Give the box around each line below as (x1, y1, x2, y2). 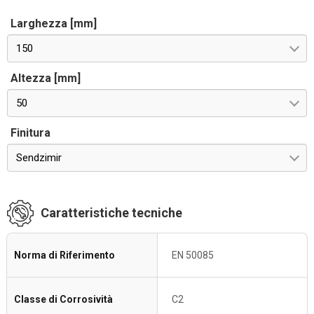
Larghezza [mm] (11, 17, 97, 30)
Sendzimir (16, 151, 62, 164)
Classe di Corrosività (14, 294, 113, 305)
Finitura (11, 126, 50, 139)
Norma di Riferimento (14, 250, 115, 261)
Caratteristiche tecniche (41, 205, 182, 220)
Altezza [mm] (11, 71, 81, 85)
